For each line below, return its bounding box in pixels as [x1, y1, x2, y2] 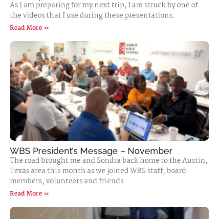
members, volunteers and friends [10, 175, 124, 187]
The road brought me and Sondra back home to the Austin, [10, 155, 208, 167]
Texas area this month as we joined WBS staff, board [10, 165, 186, 177]
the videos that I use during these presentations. [10, 10, 175, 22]
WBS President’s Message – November [10, 146, 173, 156]
